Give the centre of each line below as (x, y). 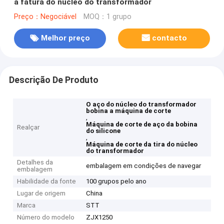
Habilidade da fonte (47, 181)
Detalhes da (35, 162)
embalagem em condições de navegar (144, 166)
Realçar (28, 127)
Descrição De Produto (53, 80)
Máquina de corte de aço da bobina (142, 124)
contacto (170, 38)
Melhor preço (65, 38)
